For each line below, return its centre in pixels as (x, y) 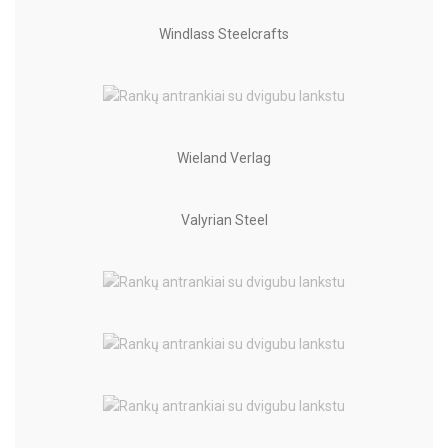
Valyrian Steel (224, 220)
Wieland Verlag (224, 158)
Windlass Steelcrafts (224, 34)
